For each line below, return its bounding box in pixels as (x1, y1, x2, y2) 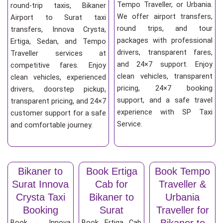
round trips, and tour (117, 24, 213, 33)
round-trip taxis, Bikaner (10, 1, 106, 10)
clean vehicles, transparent (117, 72, 213, 81)
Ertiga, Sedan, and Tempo (10, 37, 106, 46)
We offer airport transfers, (117, 12, 213, 21)
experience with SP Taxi (117, 108, 213, 117)
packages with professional (117, 36, 213, 45)
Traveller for (156, 204, 209, 216)
